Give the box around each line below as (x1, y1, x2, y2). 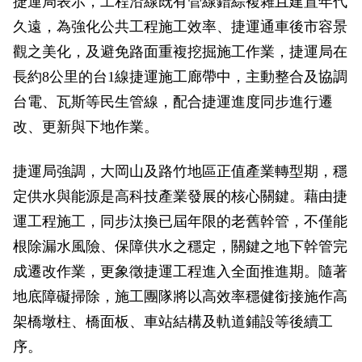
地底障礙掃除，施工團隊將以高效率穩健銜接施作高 (13, 288, 347, 305)
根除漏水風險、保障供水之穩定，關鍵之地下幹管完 (13, 238, 347, 255)
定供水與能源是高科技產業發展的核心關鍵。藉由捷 (13, 188, 347, 204)
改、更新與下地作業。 (13, 119, 158, 135)
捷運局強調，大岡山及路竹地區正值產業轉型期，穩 (13, 163, 347, 179)
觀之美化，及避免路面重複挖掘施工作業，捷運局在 (13, 44, 347, 60)
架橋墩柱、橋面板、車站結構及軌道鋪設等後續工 (13, 314, 333, 330)
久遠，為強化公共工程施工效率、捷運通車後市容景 (13, 19, 347, 35)
